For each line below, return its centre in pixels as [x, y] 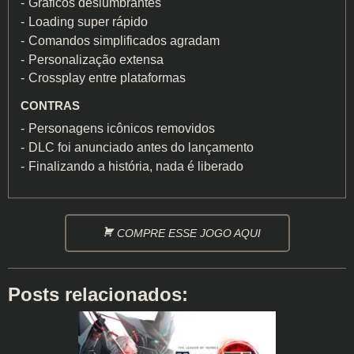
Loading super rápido [88, 21]
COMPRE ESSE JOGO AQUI [188, 233]
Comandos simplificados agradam [124, 40]
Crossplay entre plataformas [107, 78]
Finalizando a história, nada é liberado [136, 167]
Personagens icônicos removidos [122, 129]
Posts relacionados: [98, 294]
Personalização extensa [96, 59]
